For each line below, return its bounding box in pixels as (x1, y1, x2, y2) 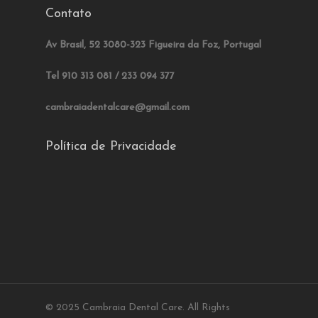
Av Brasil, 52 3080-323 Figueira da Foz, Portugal (45, 40, 261, 50)
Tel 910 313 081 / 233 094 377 (45, 71, 175, 82)
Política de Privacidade (45, 140, 177, 153)
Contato (45, 7, 92, 21)
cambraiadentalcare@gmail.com (45, 102, 190, 113)
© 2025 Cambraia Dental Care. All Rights (45, 302, 230, 313)
